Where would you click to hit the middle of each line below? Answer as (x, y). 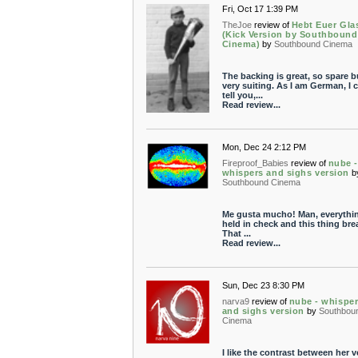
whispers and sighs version (285, 173)
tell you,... (242, 95)
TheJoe (237, 25)
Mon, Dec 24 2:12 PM (264, 147)
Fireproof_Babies (255, 163)
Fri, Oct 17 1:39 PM (260, 9)
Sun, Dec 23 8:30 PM (263, 285)
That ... (236, 233)
